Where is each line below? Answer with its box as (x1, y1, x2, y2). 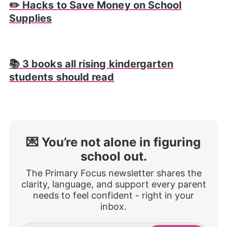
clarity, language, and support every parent (21, 178, 206, 190)
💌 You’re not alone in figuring (26, 134, 201, 149)
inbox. (100, 201, 127, 212)
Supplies (9, 12, 52, 24)
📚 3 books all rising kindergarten (9, 57, 174, 70)
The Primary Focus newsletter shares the (25, 167, 202, 178)
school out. (80, 148, 147, 164)
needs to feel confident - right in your (33, 190, 194, 201)
